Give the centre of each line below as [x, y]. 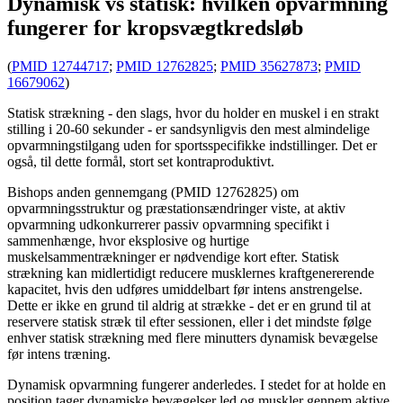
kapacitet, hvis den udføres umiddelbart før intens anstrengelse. [185, 290]
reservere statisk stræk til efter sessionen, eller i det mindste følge [189, 322]
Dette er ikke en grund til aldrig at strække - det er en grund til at [189, 306]
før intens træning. [59, 354]
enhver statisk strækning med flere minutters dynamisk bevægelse [193, 338]
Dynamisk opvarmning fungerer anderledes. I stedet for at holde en [197, 385]
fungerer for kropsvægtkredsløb [155, 28]
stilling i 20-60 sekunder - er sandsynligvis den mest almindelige [188, 130]
